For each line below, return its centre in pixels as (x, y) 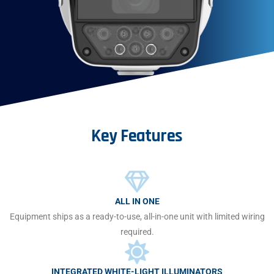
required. (137, 232)
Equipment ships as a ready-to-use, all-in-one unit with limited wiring (137, 217)
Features (152, 136)
